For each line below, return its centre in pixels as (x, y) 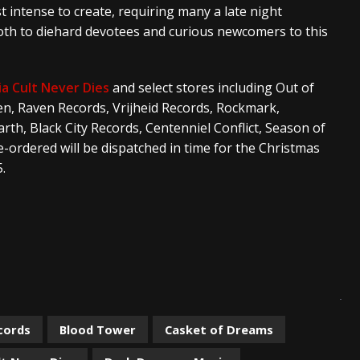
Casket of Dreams (219, 329)
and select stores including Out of (212, 87)
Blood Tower (98, 329)
